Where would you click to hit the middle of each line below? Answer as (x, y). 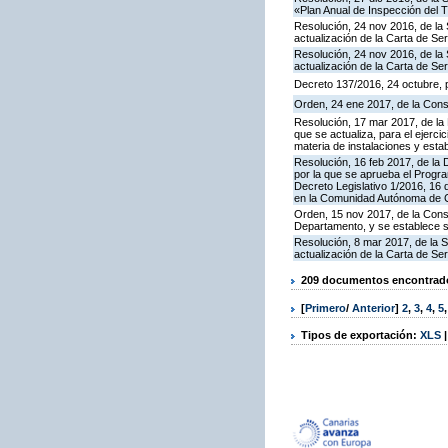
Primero (325, 307)
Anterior (373, 307)
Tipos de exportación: (360, 334)
